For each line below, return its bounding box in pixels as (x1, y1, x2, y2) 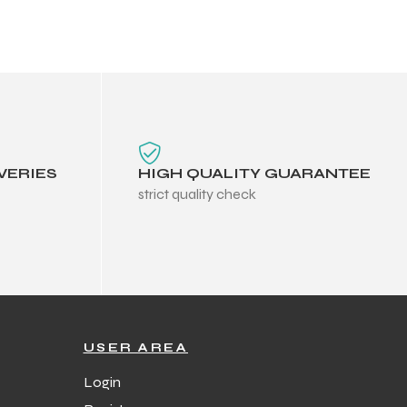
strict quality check (138, 184, 256, 203)
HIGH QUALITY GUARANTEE (138, 164, 371, 182)
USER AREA (83, 339, 188, 355)
